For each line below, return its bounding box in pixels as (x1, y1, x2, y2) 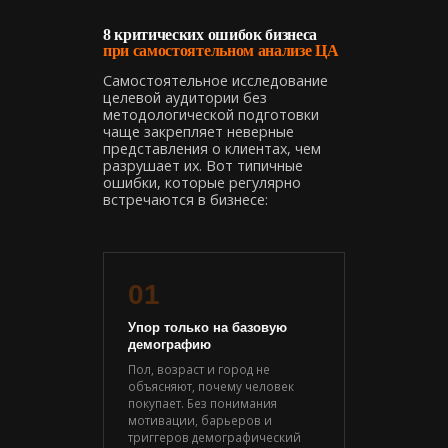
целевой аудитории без (103, 87, 267, 107)
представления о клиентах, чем (103, 138, 321, 158)
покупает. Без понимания (128, 394, 277, 411)
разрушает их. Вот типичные (103, 155, 303, 175)
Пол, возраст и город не (128, 360, 270, 377)
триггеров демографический (128, 428, 301, 445)
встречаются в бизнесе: (103, 189, 268, 209)
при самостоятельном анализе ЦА (103, 41, 339, 59)
